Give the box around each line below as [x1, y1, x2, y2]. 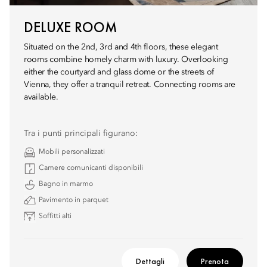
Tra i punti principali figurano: [24, 129, 138, 138]
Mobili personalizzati [39, 148, 105, 156]
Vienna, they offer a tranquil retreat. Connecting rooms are [24, 80, 236, 89]
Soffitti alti [39, 213, 72, 220]
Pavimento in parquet [39, 197, 108, 204]
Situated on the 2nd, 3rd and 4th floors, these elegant [24, 43, 218, 51]
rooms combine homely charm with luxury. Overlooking [24, 55, 228, 64]
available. [24, 93, 58, 101]
